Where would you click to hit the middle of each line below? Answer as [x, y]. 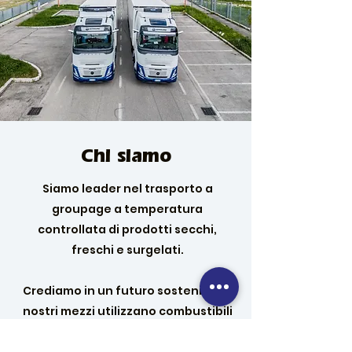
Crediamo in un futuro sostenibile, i [127, 291]
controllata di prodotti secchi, [127, 229]
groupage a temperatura [127, 209]
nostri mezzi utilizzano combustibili [127, 311]
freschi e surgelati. [127, 250]
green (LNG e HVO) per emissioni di [127, 332]
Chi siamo [126, 155]
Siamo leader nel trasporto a [127, 189]
